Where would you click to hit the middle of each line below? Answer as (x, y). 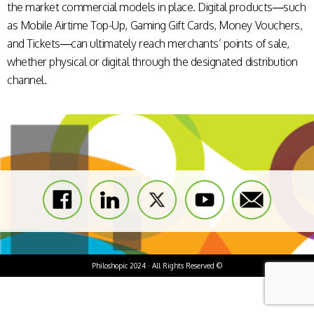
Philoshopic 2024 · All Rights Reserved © (157, 266)
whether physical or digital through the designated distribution (152, 62)
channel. (27, 80)
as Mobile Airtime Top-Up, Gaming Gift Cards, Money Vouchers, (155, 25)
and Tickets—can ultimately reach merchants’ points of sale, (148, 43)
